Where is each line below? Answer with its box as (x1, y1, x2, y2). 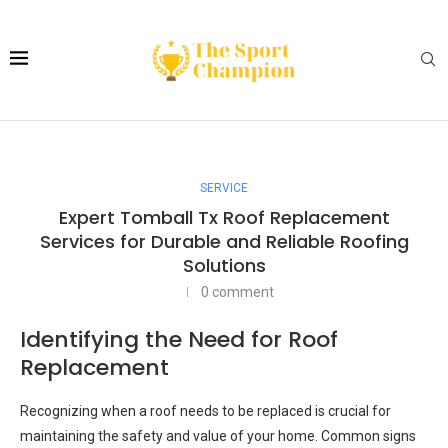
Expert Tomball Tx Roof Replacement (58, 205, 390, 230)
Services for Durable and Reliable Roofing (39, 229, 409, 254)
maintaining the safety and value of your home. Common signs (20, 428, 416, 444)
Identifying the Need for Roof (20, 324, 338, 355)
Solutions (182, 253, 266, 278)
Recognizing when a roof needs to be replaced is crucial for (20, 403, 391, 419)
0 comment (201, 284, 274, 300)
